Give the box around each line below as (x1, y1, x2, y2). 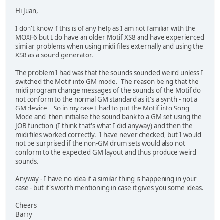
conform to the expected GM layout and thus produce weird (15, 148, 196, 157)
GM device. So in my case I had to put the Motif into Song (15, 104, 189, 113)
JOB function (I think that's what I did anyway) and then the (15, 121, 192, 131)
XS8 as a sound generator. (15, 51, 93, 60)
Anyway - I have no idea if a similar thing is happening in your (15, 174, 197, 184)
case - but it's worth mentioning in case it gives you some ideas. (15, 183, 204, 192)
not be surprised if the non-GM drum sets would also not (15, 139, 185, 148)
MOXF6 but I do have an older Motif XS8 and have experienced (15, 33, 204, 42)
